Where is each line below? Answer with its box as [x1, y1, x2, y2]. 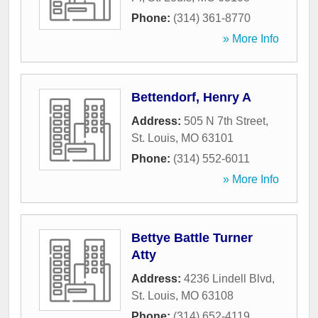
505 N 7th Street [184, 115, 265, 128]
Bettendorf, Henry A [131, 90, 251, 105]
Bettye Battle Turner [131, 231, 253, 246]
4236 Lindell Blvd [184, 273, 272, 285]
